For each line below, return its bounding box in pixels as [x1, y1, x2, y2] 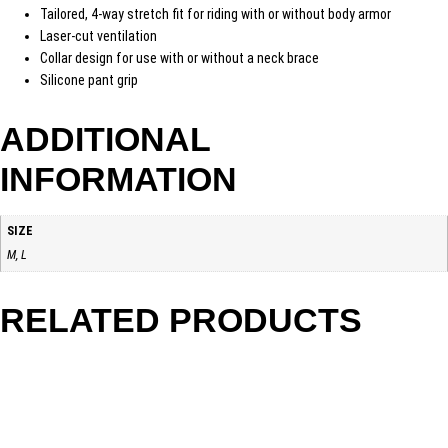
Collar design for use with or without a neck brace [40, 49, 319, 66]
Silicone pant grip [40, 71, 138, 88]
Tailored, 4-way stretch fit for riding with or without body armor [40, 5, 391, 22]
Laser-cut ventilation [40, 27, 157, 44]
